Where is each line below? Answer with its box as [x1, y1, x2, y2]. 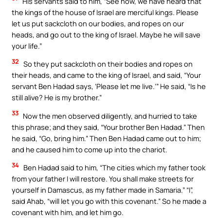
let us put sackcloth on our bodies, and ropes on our [12, 18, 184, 28]
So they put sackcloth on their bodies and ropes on [22, 59, 193, 69]
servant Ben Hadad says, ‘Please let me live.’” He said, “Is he [12, 81, 206, 91]
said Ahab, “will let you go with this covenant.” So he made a [12, 196, 206, 206]
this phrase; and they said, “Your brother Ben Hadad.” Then [12, 122, 205, 132]
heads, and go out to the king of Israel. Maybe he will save [12, 29, 200, 39]
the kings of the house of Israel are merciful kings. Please [12, 7, 199, 17]
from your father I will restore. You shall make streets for [12, 174, 194, 184]
